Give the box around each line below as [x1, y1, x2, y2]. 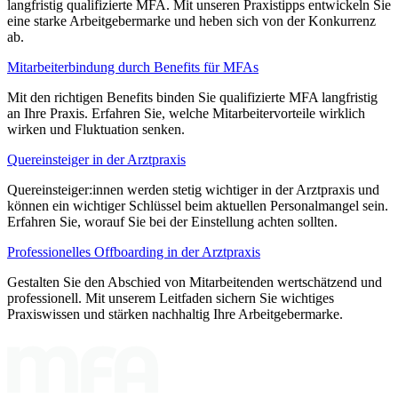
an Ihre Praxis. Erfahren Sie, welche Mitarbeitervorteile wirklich [7, 105, 365, 121]
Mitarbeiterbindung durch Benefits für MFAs [7, 59, 259, 75]
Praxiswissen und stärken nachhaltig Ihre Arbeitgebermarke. [7, 306, 343, 322]
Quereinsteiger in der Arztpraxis [7, 151, 186, 167]
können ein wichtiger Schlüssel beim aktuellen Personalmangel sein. [7, 197, 388, 213]
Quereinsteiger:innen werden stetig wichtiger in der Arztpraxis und [7, 181, 379, 197]
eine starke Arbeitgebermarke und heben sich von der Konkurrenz [7, 12, 376, 28]
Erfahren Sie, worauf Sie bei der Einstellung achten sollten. [7, 213, 338, 229]
